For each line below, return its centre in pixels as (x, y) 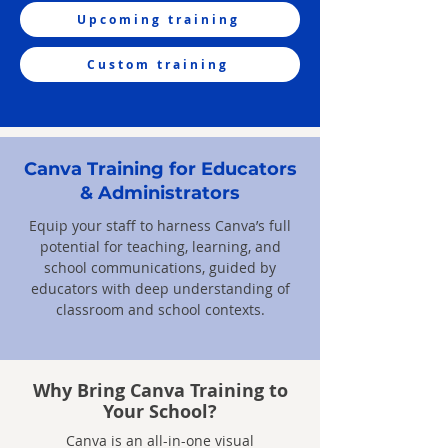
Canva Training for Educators (160, 169)
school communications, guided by (160, 267)
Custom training (158, 64)
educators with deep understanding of (160, 288)
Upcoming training (158, 19)
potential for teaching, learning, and (160, 246)
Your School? (160, 411)
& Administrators (160, 193)
